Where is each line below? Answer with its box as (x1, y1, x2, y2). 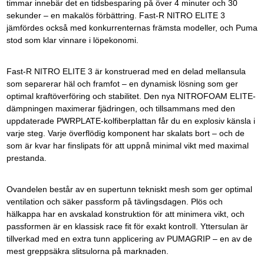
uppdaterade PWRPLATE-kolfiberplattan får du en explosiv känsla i (6, 116, 255, 126)
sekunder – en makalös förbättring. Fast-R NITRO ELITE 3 (6, 11, 225, 20)
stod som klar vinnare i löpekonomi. (6, 35, 138, 45)
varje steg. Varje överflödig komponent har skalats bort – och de (6, 128, 245, 138)
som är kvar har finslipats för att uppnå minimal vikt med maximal (6, 141, 249, 150)
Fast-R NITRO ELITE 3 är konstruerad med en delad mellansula (6, 67, 246, 76)
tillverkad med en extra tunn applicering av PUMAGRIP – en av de (6, 234, 252, 243)
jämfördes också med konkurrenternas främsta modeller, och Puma (6, 23, 258, 32)
